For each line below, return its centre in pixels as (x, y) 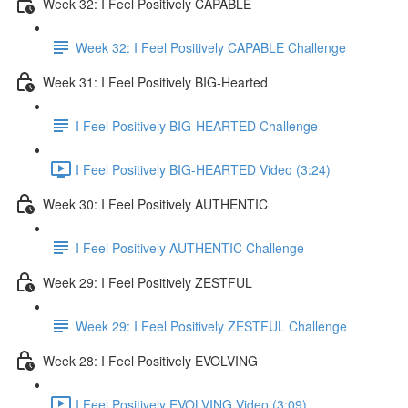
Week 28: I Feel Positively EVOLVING (150, 360)
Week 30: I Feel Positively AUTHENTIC (155, 204)
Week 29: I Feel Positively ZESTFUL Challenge (211, 326)
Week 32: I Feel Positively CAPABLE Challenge (211, 47)
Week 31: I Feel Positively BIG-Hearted (155, 82)
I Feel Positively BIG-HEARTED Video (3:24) (203, 169)
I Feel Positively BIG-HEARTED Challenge (197, 125)
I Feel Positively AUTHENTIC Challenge (190, 247)
